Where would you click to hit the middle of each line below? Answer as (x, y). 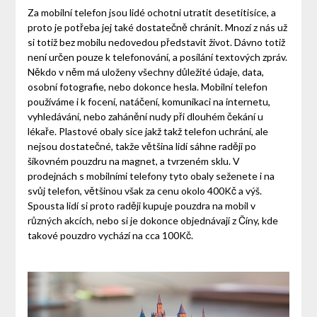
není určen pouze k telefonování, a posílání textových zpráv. (157, 57)
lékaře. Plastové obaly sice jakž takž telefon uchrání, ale (148, 132)
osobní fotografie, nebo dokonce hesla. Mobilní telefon (147, 87)
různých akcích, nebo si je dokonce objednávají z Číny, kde (152, 221)
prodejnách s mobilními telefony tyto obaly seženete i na (151, 176)
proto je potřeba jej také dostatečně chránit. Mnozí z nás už (157, 28)
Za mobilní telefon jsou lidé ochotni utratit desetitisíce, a (151, 13)
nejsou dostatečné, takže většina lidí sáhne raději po (142, 146)
